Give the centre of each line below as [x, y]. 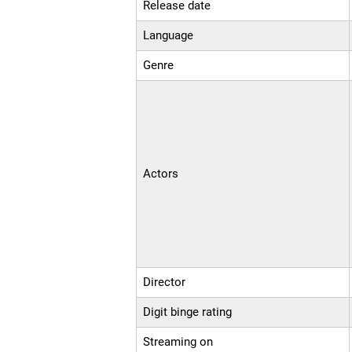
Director [165, 282]
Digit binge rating [188, 312]
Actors [161, 174]
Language [169, 36]
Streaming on [178, 342]
